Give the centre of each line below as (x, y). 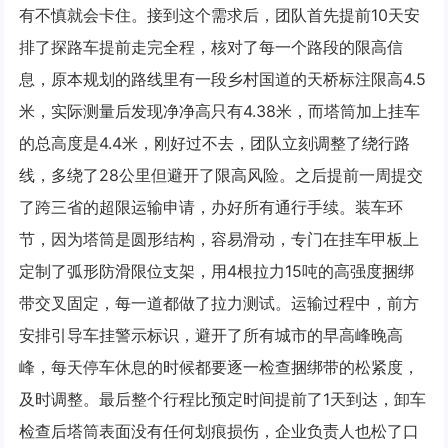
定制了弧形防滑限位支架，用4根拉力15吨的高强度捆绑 (217, 271)
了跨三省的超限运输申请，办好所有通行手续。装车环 (211, 207)
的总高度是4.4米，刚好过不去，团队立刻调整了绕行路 (215, 143)
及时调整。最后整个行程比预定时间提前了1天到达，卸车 (223, 399)
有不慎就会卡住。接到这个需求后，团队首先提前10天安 (220, 15)
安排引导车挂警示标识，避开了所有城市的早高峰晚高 (211, 335)
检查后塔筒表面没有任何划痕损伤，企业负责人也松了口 (219, 431)
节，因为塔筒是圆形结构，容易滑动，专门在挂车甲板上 (219, 239)
